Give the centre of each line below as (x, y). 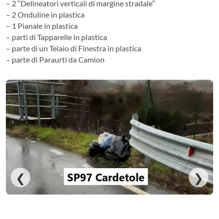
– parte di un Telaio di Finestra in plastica (74, 48)
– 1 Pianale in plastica (42, 25)
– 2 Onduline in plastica (45, 14)
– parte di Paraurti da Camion (55, 59)
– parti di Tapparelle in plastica (56, 37)
